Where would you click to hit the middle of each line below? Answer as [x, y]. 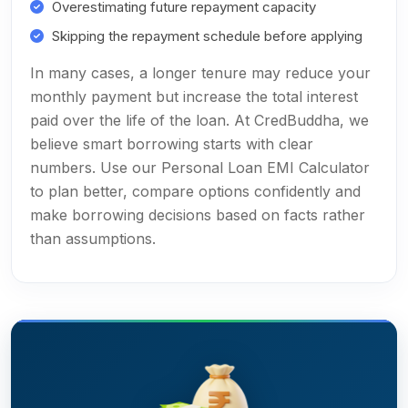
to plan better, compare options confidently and [195, 191]
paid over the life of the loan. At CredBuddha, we [199, 120]
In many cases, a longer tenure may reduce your [200, 73]
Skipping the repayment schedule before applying [207, 36]
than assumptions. [93, 239]
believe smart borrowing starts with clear [172, 144]
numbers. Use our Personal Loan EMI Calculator [200, 168]
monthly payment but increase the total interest [194, 97]
